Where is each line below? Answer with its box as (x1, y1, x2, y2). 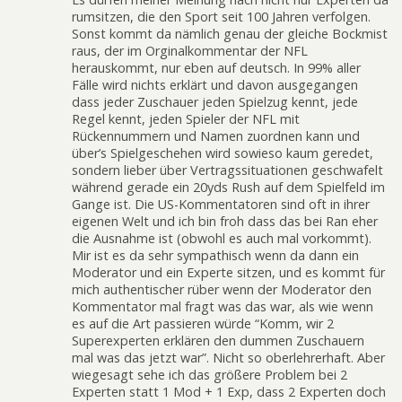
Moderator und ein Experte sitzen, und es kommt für (72, 263, 385, 281)
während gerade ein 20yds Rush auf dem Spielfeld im (72, 178, 385, 196)
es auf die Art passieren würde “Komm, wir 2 (72, 314, 334, 332)
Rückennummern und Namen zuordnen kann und (72, 127, 360, 144)
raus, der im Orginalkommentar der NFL (72, 41, 308, 59)
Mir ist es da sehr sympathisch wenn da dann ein (72, 246, 359, 264)
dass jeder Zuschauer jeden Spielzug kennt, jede (72, 92, 358, 110)
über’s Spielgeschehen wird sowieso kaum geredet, (72, 144, 373, 162)
